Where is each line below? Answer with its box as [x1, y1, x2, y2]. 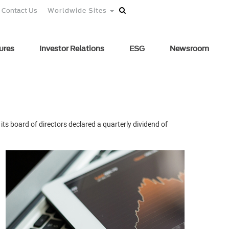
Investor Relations [39, 43, 104, 54]
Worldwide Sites [48, 6, 109, 15]
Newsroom [169, 43, 209, 54]
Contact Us [2, 6, 37, 15]
